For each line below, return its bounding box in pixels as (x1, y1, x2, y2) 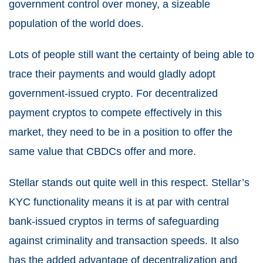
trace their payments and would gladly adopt (9, 68, 215, 80)
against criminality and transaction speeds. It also (9, 234, 239, 247)
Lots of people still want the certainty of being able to (9, 48, 254, 60)
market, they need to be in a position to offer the (9, 126, 232, 138)
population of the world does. (9, 17, 144, 29)
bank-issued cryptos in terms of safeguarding (9, 215, 219, 227)
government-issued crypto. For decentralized (9, 87, 218, 99)
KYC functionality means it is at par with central (9, 195, 229, 208)
